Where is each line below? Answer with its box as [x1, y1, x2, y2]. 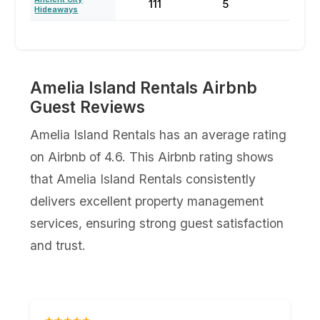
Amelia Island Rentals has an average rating [30, 127, 287, 142]
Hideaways [34, 4, 79, 14]
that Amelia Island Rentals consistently [30, 171, 256, 186]
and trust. [30, 238, 86, 253]
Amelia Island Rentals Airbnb [30, 78, 258, 97]
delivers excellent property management [30, 194, 264, 209]
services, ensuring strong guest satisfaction [30, 216, 284, 231]
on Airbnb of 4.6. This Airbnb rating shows [30, 149, 274, 164]
